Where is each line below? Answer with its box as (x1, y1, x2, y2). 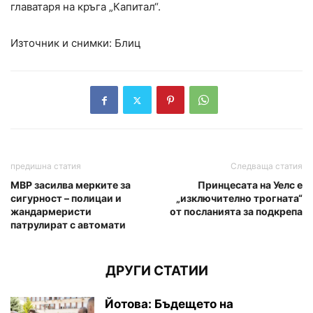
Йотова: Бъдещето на (105, 297, 233, 312)
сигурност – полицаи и (10, 192, 122, 205)
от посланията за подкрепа (170, 205, 303, 218)
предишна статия (10, 161, 81, 172)
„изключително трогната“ (176, 192, 303, 205)
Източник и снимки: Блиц (10, 36, 141, 50)
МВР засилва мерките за (10, 179, 131, 191)
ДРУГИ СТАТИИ (105, 263, 208, 279)
